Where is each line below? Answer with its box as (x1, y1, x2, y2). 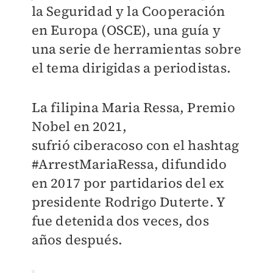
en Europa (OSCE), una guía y (31, 21, 221, 40)
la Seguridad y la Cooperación (31, 2, 225, 21)
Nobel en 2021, (31, 117, 127, 136)
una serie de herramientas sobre (31, 40, 241, 58)
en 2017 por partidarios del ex (31, 174, 225, 193)
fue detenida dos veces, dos (31, 211, 209, 230)
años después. (31, 230, 123, 249)
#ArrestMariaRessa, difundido (31, 155, 227, 174)
